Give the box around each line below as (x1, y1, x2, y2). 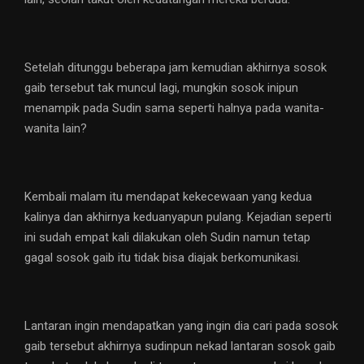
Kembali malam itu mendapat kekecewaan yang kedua (24, 189, 312, 205)
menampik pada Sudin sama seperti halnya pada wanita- (24, 101, 324, 116)
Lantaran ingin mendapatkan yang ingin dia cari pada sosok (24, 318, 338, 334)
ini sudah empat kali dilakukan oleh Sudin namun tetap (24, 230, 310, 245)
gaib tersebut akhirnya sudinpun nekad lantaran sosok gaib (24, 339, 336, 354)
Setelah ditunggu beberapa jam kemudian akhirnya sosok (24, 60, 327, 76)
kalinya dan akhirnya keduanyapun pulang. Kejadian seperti (24, 210, 331, 225)
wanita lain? (24, 121, 87, 136)
